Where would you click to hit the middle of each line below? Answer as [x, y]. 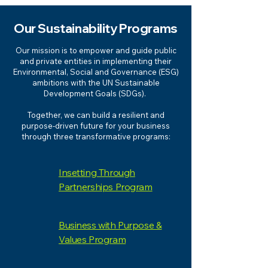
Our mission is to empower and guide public [96, 50]
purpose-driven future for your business [96, 126]
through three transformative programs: [96, 136]
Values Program [92, 239]
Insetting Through [97, 172]
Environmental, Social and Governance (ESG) [96, 72]
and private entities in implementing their [96, 61]
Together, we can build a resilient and [96, 115]
